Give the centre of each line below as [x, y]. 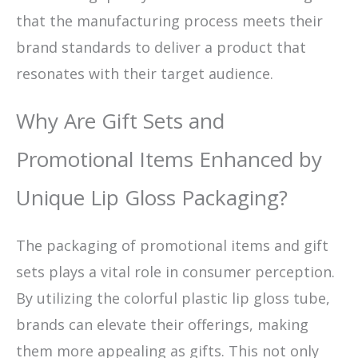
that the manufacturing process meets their [169, 20]
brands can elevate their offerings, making [162, 324]
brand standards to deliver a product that [161, 47]
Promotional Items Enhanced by [169, 159]
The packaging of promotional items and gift [172, 245]
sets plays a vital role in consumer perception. [175, 271]
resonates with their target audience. [145, 73]
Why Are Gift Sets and [120, 120]
